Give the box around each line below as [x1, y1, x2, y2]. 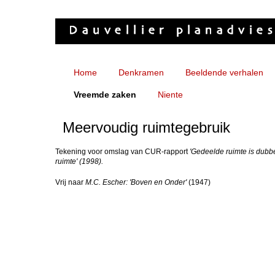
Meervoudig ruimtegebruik [63, 119, 230, 136]
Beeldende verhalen [185, 68, 263, 77]
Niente [158, 90, 183, 99]
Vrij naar [55, 178, 85, 187]
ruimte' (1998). [55, 157, 103, 166]
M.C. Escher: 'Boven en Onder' [85, 178, 187, 187]
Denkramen [118, 68, 164, 77]
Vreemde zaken [74, 90, 136, 99]
